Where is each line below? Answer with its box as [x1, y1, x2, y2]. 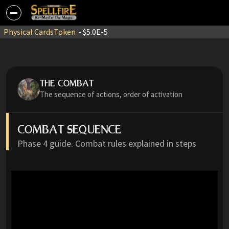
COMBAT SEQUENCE [17, 122, 121, 136]
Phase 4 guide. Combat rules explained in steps [17, 138, 196, 149]
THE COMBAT [40, 78, 94, 88]
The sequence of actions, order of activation [40, 89, 182, 99]
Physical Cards [4, 27, 54, 37]
